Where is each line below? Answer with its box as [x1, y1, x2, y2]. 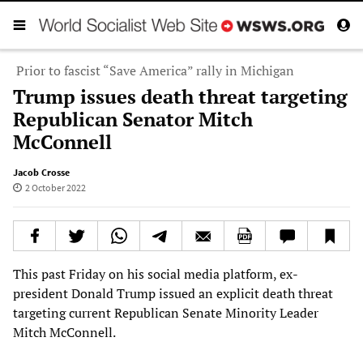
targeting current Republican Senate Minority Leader [13, 303, 318, 322]
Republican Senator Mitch [13, 105, 253, 132]
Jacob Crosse [13, 165, 70, 178]
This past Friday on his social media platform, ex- [13, 264, 298, 283]
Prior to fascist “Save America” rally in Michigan [16, 61, 294, 79]
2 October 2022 [24, 181, 86, 194]
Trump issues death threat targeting [13, 83, 348, 109]
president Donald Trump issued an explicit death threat [13, 284, 333, 302]
